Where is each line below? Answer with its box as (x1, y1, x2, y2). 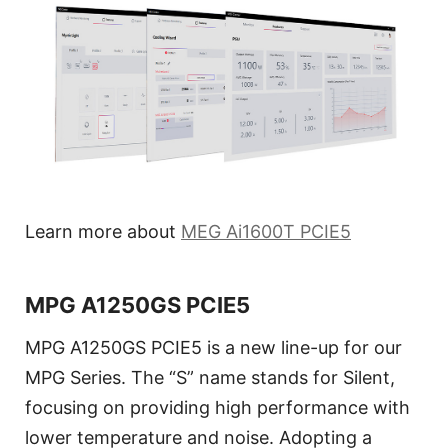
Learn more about (25, 221, 181, 243)
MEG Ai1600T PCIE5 (181, 221, 351, 243)
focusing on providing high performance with (25, 397, 410, 419)
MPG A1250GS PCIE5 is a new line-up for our (25, 337, 402, 359)
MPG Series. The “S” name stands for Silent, (25, 367, 395, 389)
